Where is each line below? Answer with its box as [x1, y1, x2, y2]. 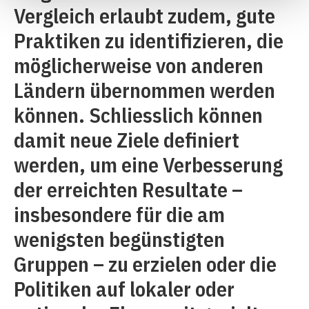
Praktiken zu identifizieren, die [14, 27, 283, 54]
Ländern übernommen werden [14, 77, 275, 103]
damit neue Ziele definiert [14, 126, 239, 153]
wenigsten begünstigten [14, 226, 225, 252]
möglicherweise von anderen [14, 52, 263, 79]
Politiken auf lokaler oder [14, 275, 235, 302]
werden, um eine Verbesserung [14, 151, 283, 178]
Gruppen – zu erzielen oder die [14, 250, 277, 277]
